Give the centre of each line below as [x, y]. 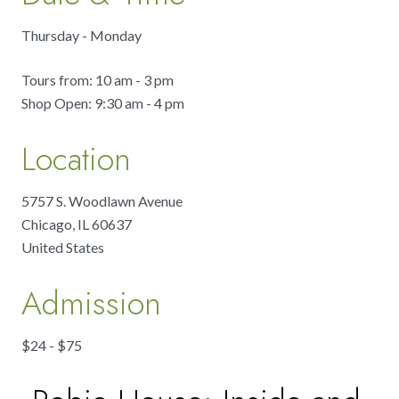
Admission [91, 304]
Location [76, 159]
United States [63, 248]
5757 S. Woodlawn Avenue [102, 201]
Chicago [47, 224]
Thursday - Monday [81, 36]
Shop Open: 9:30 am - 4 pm [103, 103]
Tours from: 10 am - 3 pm [98, 80]
